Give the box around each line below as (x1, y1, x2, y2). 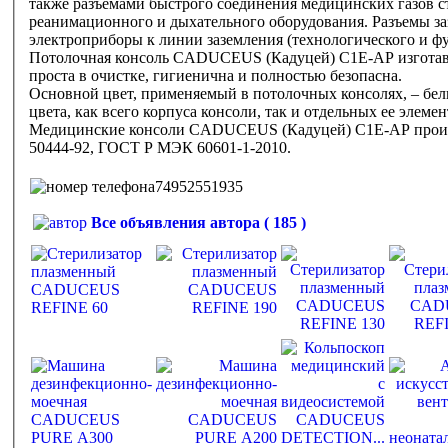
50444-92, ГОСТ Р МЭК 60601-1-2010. (29, 138, 291, 156)
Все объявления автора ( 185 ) (87, 213, 306, 231)
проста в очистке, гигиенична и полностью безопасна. (29, 66, 406, 84)
